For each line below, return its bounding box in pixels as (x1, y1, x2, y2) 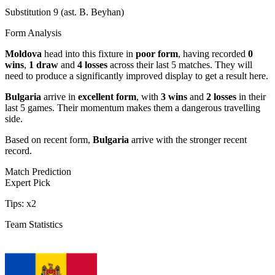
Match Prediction (5, 166, 71, 177)
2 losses (206, 91, 236, 102)
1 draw (29, 59, 58, 70)
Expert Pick (5, 177, 50, 188)
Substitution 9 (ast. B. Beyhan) (5, 6, 124, 17)
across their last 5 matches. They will (107, 59, 252, 70)
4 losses (77, 59, 107, 70)
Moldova (5, 48, 42, 59)
